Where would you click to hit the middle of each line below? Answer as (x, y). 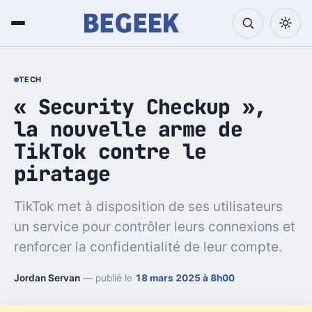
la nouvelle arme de (128, 129)
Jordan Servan (47, 278)
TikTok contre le (110, 151)
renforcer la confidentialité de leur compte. (148, 247)
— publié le (108, 278)
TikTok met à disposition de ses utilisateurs (148, 206)
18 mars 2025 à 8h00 (185, 278)
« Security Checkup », (140, 107)
